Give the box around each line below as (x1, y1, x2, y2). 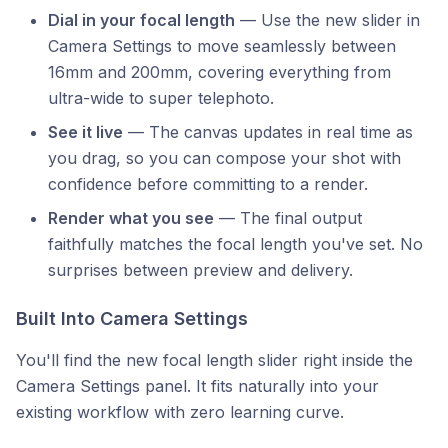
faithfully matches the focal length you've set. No (48, 233, 423, 254)
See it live (48, 121, 123, 142)
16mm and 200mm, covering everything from (48, 61, 391, 82)
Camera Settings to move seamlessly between (48, 35, 396, 56)
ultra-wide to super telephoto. (48, 87, 274, 108)
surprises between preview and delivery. (48, 259, 353, 280)
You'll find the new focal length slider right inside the (16, 349, 413, 370)
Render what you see (48, 207, 214, 228)
